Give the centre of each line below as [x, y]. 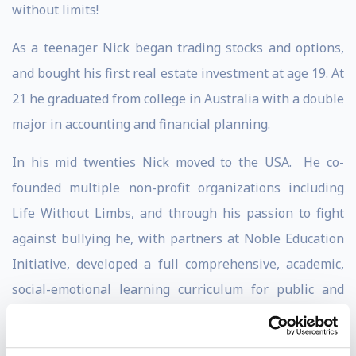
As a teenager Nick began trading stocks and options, [178, 48]
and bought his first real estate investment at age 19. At [178, 73]
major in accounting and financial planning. [141, 124]
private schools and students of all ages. [131, 315]
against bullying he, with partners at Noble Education [178, 238]
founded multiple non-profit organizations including [178, 188]
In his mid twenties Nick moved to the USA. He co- [178, 162]
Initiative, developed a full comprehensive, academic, [178, 264]
